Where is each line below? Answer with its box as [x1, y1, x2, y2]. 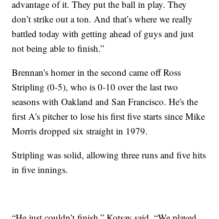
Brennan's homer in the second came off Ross [12, 66, 181, 79]
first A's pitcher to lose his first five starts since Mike [12, 110, 205, 123]
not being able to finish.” [12, 42, 105, 55]
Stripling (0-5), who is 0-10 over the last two [12, 81, 178, 93]
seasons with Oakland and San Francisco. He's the [12, 95, 198, 108]
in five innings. [12, 163, 68, 176]
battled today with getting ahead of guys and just [12, 27, 194, 40]
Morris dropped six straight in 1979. [12, 125, 148, 137]
